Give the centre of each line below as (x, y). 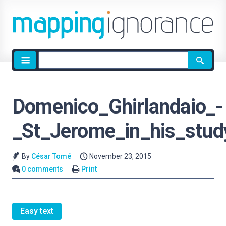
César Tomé (51, 156)
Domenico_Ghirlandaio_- (118, 107)
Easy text (37, 211)
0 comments (43, 169)
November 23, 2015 (121, 156)
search (50, 69)
